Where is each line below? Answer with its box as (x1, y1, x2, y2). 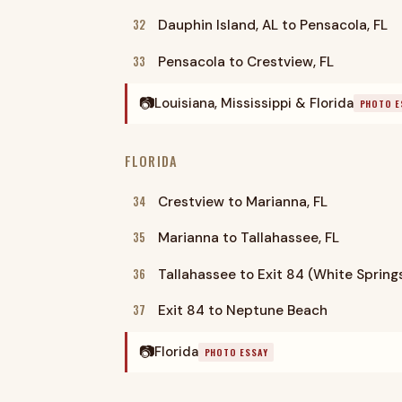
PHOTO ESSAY (204, 345, 268, 359)
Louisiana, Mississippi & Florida (153, 93, 354, 112)
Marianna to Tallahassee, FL (157, 229, 339, 248)
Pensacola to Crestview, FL (157, 52, 334, 71)
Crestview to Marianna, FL (157, 192, 328, 211)
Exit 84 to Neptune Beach (157, 301, 328, 319)
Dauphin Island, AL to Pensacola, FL (157, 16, 388, 35)
